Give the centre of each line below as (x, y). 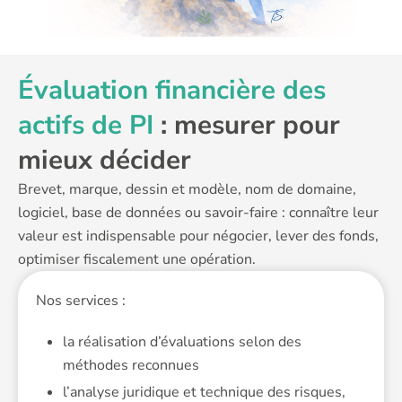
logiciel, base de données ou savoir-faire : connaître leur (198, 213)
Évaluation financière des (172, 90)
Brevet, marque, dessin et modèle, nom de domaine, (187, 190)
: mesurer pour (247, 125)
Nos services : (81, 301)
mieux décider (105, 160)
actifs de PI (86, 125)
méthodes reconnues (131, 366)
